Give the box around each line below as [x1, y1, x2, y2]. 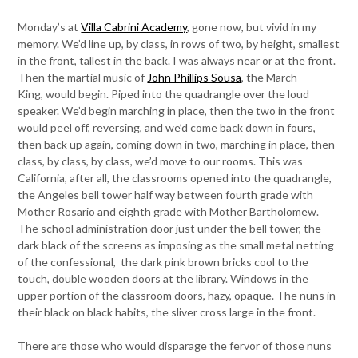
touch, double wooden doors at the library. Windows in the [18, 272, 309, 285]
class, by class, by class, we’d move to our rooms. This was [18, 154, 304, 168]
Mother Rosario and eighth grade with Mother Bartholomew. [18, 205, 320, 218]
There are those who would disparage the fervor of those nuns [18, 339, 332, 352]
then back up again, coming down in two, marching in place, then [18, 137, 336, 151]
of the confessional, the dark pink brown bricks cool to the [18, 255, 309, 268]
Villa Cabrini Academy [81, 20, 188, 34]
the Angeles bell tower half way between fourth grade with [18, 188, 314, 201]
